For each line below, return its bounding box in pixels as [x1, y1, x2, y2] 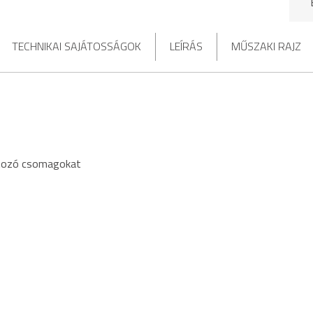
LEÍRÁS [169, 37, 203, 54]
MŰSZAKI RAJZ [231, 37, 301, 54]
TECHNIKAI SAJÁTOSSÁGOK [11, 37, 141, 54]
